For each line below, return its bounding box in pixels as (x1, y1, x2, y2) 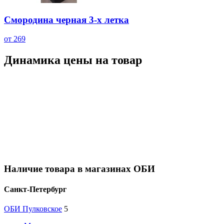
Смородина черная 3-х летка (4, 14, 129, 25)
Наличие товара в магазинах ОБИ (4, 163, 155, 174)
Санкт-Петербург (4, 185, 66, 194)
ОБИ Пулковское (4, 204, 62, 213)
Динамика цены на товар (4, 53, 142, 67)
